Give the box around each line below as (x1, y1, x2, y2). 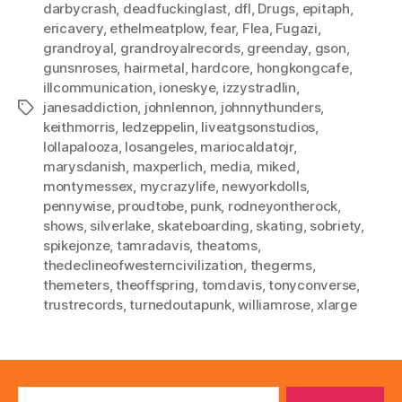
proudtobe (118, 197, 184, 214)
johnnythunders (220, 98, 321, 116)
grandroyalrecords (119, 39, 240, 57)
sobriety (310, 216, 362, 234)
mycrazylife (139, 177, 215, 195)
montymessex (43, 177, 134, 195)
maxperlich (132, 157, 204, 175)
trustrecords (43, 295, 123, 313)
